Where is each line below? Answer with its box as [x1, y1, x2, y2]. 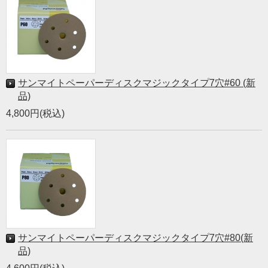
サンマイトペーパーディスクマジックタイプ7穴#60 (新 [18, 78, 255, 88]
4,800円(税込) [6, 108, 65, 118]
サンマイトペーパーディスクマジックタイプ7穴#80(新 [18, 233, 253, 243]
